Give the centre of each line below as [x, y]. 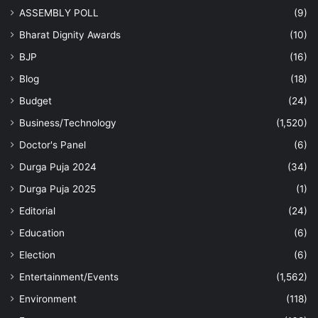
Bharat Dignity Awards [70, 34]
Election [37, 254]
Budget [35, 100]
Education [42, 232]
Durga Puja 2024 [58, 166]
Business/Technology [68, 122]
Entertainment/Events [69, 276]
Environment [48, 298]
